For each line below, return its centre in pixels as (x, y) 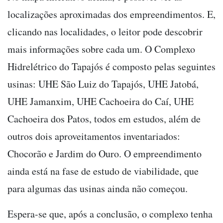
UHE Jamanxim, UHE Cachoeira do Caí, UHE (101, 102)
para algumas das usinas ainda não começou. (98, 189)
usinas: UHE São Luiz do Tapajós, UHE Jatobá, (103, 84)
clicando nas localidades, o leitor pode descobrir (105, 32)
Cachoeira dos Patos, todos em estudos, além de (104, 119)
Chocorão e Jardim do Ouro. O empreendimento (105, 154)
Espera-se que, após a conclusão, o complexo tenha (110, 214)
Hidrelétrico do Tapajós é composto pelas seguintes (111, 67)
